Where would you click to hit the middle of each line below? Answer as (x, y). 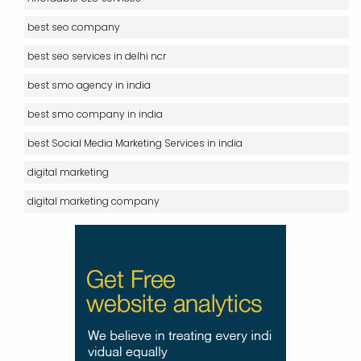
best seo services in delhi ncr (97, 56)
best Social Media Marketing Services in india (135, 143)
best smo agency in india (89, 85)
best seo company (74, 27)
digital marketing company (93, 201)
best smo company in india (95, 114)
